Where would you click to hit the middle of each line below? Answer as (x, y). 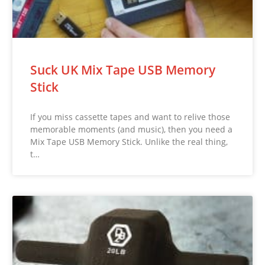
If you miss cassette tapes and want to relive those (130, 117)
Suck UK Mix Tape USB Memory (123, 70)
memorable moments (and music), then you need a (132, 130)
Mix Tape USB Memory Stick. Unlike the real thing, (129, 142)
